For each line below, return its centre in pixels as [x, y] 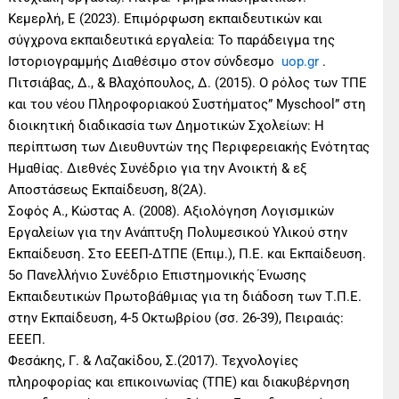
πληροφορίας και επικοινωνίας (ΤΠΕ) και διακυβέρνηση [179, 383]
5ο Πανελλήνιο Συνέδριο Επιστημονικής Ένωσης [158, 276]
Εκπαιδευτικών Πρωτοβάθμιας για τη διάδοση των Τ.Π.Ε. [185, 297]
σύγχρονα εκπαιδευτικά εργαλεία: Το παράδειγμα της [172, 41]
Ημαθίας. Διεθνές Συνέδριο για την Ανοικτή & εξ [158, 169]
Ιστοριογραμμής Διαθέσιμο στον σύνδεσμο [145, 62]
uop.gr [301, 62]
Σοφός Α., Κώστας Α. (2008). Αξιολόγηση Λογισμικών [171, 212]
